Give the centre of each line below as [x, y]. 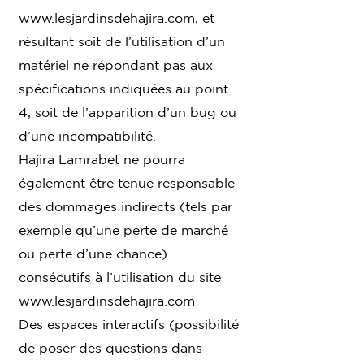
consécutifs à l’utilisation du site [120, 277]
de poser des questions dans [110, 347]
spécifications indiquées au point [123, 88]
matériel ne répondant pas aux [116, 65]
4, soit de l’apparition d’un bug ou [128, 112]
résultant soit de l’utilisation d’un [122, 41]
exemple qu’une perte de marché [123, 230]
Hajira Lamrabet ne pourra [102, 159]
